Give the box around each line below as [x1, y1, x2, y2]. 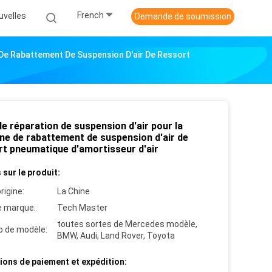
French [77, 10, 104, 21]
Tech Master [57, 203, 107, 212]
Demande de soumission [134, 12, 231, 21]
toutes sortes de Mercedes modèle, [57, 219, 197, 229]
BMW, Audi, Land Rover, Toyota [57, 231, 175, 240]
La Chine [57, 186, 90, 196]
